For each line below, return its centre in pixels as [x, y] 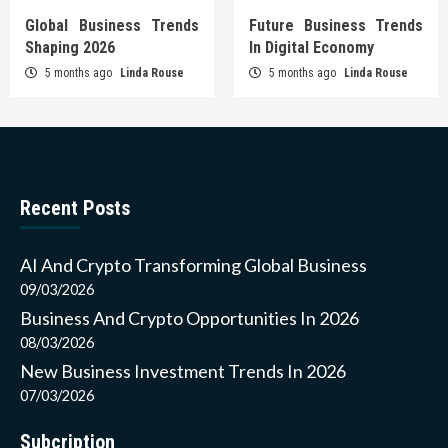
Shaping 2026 [70, 48]
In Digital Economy [311, 48]
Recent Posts [75, 208]
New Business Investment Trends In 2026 [183, 371]
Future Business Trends [336, 26]
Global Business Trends [112, 26]
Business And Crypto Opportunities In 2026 [189, 318]
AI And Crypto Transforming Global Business [193, 265]
